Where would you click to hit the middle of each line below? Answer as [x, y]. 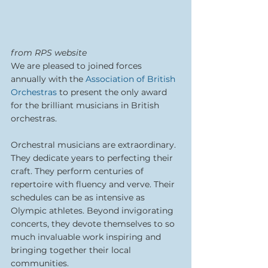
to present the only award [113, 92]
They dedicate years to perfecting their [93, 158]
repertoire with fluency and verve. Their [94, 184]
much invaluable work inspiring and [87, 237]
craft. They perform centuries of [78, 171]
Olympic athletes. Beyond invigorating [93, 210]
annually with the [48, 79]
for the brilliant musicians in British [86, 105]
